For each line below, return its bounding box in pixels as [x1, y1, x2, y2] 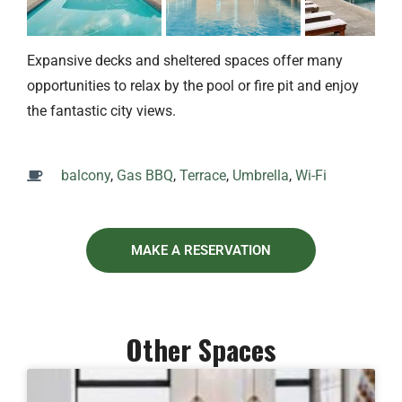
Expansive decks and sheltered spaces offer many [27, 52, 343, 70]
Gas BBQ [117, 167, 173, 185]
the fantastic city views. [27, 102, 176, 120]
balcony [61, 167, 110, 185]
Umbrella [232, 167, 289, 185]
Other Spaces [126, 328, 276, 371]
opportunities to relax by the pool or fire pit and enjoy [27, 77, 359, 95]
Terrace [179, 167, 226, 185]
